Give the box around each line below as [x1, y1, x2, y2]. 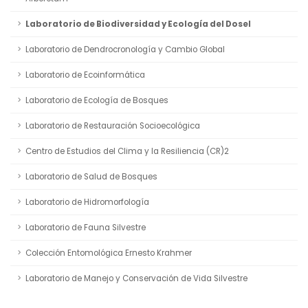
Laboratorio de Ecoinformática [25, 69, 145, 80]
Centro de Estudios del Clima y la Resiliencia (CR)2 [25, 145, 229, 157]
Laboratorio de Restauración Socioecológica [25, 120, 200, 131]
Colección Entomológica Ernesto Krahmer [25, 247, 192, 258]
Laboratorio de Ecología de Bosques [25, 94, 168, 106]
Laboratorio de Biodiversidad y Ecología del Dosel [25, 18, 251, 30]
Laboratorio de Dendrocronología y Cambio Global [25, 43, 225, 55]
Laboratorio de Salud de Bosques [25, 170, 157, 182]
